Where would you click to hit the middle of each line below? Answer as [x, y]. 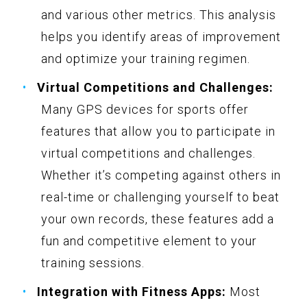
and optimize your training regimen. [146, 58]
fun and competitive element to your [149, 241]
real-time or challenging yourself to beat [160, 197]
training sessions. [93, 262]
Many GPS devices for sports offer [145, 109]
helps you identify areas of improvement [161, 36]
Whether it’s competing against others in [161, 175]
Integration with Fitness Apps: [132, 291]
